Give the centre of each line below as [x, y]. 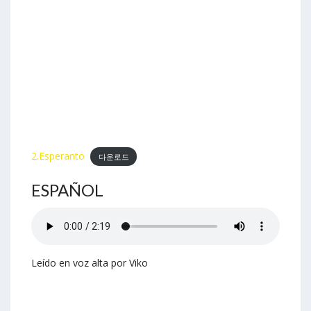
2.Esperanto [58, 156]
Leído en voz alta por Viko [90, 263]
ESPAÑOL [67, 190]
